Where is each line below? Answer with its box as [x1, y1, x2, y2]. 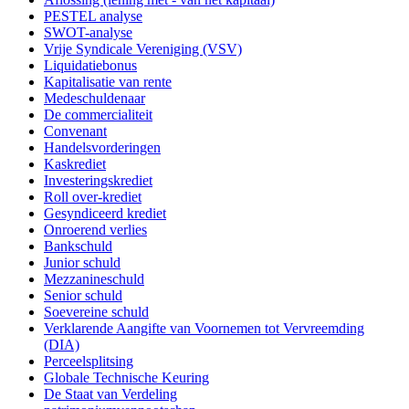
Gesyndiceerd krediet [44, 205, 166, 222]
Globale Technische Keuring [44, 370, 209, 386]
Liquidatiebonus [44, 58, 137, 74]
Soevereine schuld [44, 304, 149, 320]
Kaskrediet [44, 156, 106, 173]
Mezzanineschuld [44, 271, 144, 288]
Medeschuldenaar [44, 90, 145, 107]
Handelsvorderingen [44, 140, 161, 156]
